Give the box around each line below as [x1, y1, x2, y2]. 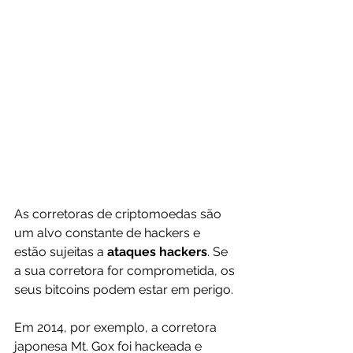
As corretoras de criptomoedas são [14, 206, 225, 222]
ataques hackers [107, 244, 207, 260]
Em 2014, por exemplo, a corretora [14, 320, 220, 336]
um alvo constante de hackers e [14, 225, 203, 241]
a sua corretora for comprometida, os [14, 263, 238, 279]
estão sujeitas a [14, 244, 107, 260]
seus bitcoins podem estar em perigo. [14, 282, 233, 298]
